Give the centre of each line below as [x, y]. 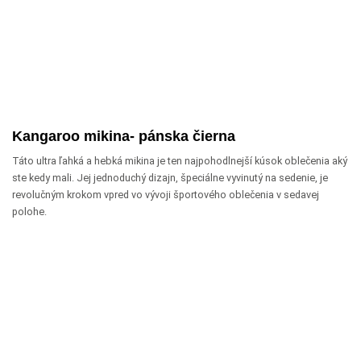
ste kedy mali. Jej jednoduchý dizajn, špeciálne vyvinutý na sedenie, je [170, 177]
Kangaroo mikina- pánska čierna [124, 136]
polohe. [29, 211]
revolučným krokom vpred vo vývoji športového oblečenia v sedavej [166, 194]
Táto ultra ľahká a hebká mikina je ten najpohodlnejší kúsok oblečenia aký [180, 160]
